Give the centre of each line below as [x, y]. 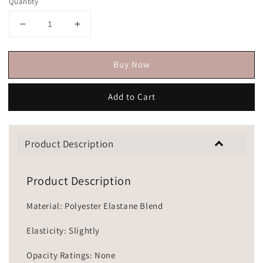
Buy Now [131, 64]
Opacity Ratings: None [71, 255]
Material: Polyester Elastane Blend [96, 206]
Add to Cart [131, 96]
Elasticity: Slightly [63, 231]
